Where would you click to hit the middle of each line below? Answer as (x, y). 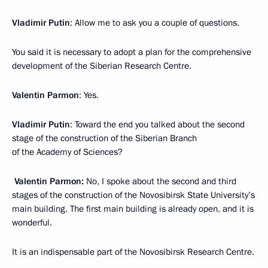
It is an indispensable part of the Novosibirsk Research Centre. (133, 252)
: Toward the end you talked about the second (157, 124)
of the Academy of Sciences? (67, 152)
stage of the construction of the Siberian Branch (104, 138)
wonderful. (32, 222)
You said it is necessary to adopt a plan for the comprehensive (132, 52)
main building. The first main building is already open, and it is (133, 208)
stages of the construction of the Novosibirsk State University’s (133, 195)
